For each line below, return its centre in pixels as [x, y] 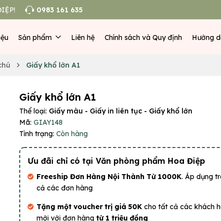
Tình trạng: [37, 134]
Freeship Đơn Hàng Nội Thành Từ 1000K [109, 177]
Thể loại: [34, 111]
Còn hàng [72, 134]
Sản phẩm [36, 37]
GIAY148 [48, 122]
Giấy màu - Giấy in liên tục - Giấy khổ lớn [121, 111]
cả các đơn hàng [65, 188]
